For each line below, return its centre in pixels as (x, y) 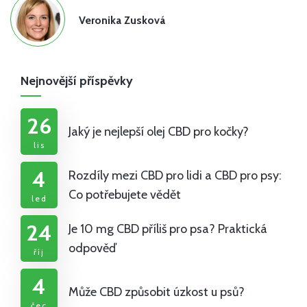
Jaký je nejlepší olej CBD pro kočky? (159, 132)
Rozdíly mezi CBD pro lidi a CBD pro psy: (175, 176)
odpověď (93, 248)
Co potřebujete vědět (125, 195)
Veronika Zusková (122, 20)
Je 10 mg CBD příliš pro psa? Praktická (168, 229)
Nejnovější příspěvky (77, 81)
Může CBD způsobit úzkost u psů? (157, 292)
